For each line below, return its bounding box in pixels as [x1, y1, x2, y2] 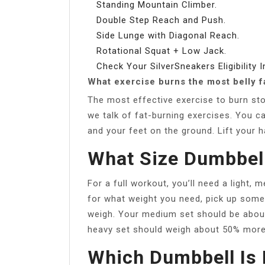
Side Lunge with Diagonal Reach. [96, 30, 240, 41]
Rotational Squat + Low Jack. [96, 45, 227, 56]
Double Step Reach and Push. [96, 14, 226, 25]
